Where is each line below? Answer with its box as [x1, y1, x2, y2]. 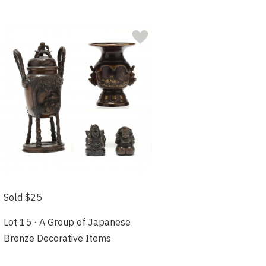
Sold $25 [4, 191, 43, 203]
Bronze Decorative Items [4, 232, 112, 244]
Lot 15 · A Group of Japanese [4, 216, 131, 228]
